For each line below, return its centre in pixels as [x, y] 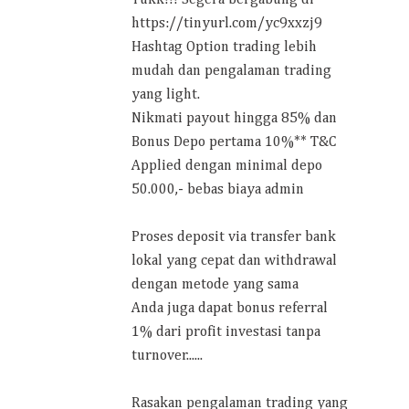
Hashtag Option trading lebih [224, 47]
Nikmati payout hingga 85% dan [234, 118]
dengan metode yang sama [215, 284]
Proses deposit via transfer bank [234, 237]
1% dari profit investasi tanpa [226, 332]
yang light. [166, 94]
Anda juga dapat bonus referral [230, 308]
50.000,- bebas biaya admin [218, 189]
